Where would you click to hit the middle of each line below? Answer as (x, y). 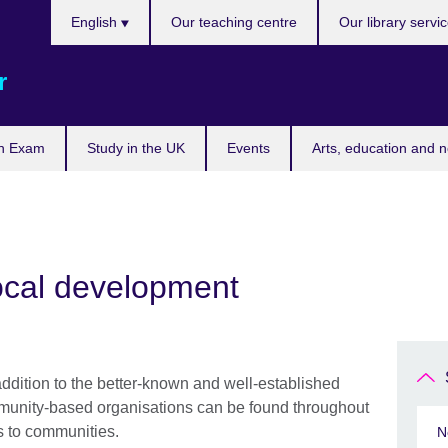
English (95, 22)
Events (248, 148)
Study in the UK (136, 148)
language (83, 58)
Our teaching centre (234, 22)
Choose (77, 10)
